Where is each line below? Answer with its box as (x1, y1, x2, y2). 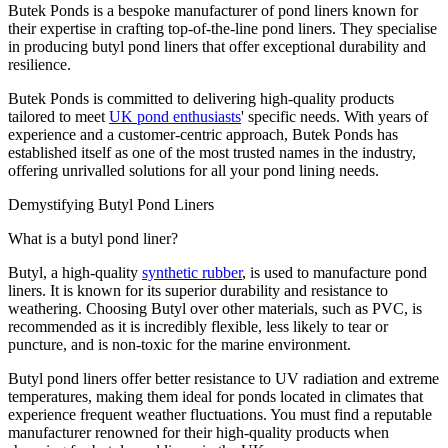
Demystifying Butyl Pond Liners (8, 195, 218, 213)
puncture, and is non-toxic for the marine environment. (8, 335, 355, 353)
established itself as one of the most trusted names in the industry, (8, 143, 416, 161)
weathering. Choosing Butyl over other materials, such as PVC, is (8, 299, 422, 317)
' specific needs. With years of (241, 107, 428, 125)
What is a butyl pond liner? (8, 229, 182, 247)
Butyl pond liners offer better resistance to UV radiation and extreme (8, 369, 439, 387)
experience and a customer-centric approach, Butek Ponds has (8, 125, 398, 143)
